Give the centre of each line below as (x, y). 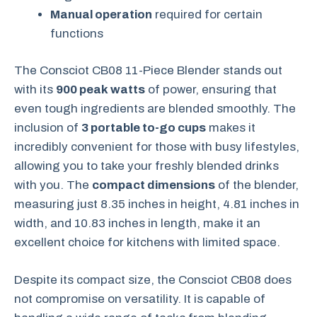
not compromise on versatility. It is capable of (140, 299)
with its (35, 90)
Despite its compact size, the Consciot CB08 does (153, 279)
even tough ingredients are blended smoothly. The (155, 109)
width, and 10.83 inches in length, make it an (137, 223)
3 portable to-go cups (144, 128)
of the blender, (257, 185)
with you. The (53, 185)
